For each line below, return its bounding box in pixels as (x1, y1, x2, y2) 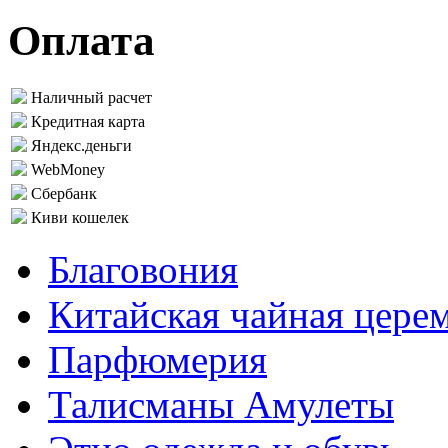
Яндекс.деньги (31, 136, 132, 154)
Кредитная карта (31, 112, 145, 130)
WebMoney (31, 160, 105, 178)
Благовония (48, 247, 238, 291)
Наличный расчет (31, 88, 152, 106)
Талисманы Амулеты (48, 382, 394, 426)
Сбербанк (31, 184, 97, 202)
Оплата (8, 16, 155, 64)
